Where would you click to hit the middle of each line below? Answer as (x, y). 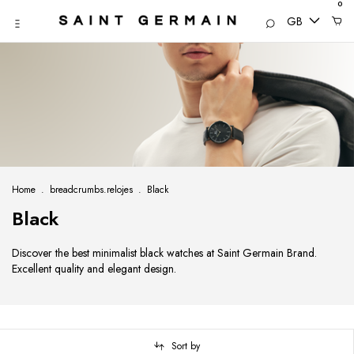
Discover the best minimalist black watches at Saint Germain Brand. (164, 253)
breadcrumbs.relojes (91, 190)
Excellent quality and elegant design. (94, 269)
